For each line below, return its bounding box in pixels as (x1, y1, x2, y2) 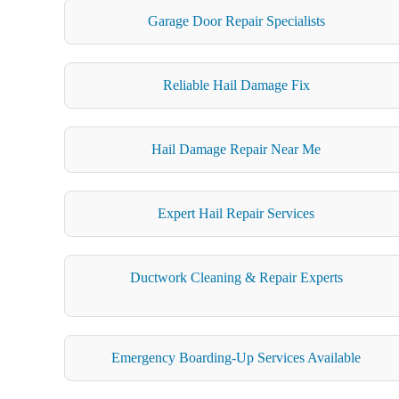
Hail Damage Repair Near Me (151, 141, 322, 157)
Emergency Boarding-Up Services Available (111, 349, 362, 365)
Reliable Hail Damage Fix (162, 77, 310, 93)
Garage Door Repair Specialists (147, 12, 325, 28)
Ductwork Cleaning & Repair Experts (129, 269, 343, 285)
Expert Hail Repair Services (158, 205, 315, 221)
